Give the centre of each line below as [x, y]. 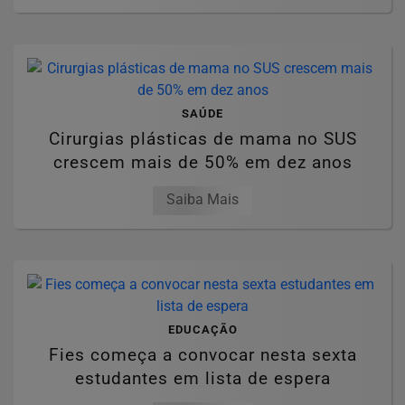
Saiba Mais [202, 199]
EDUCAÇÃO [202, 329]
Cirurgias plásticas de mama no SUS [202, 138]
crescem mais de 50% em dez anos [202, 162]
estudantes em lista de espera [202, 378]
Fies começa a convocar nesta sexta [202, 354]
